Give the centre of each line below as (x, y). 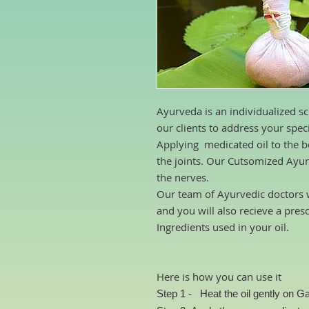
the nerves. (183, 177)
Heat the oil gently (240, 293)
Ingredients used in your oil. (223, 227)
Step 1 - (177, 293)
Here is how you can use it (220, 277)
